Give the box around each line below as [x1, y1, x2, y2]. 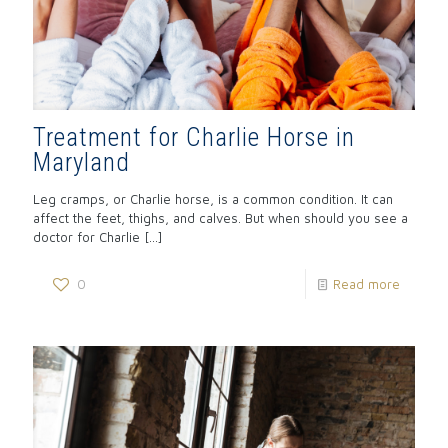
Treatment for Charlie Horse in [33, 122, 355, 152]
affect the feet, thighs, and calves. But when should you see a [33, 209, 408, 226]
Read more [333, 275, 400, 292]
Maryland [33, 147, 130, 177]
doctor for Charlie [33, 228, 140, 245]
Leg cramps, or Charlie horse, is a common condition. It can [33, 190, 393, 207]
